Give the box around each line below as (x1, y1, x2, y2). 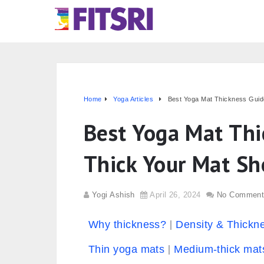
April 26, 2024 (150, 190, 201, 199)
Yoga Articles (113, 95, 154, 103)
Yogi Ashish (91, 190, 135, 199)
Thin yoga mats (88, 243, 165, 255)
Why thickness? (88, 219, 167, 230)
